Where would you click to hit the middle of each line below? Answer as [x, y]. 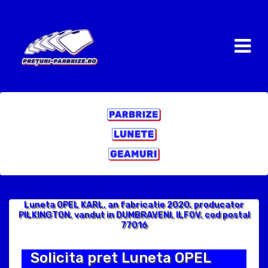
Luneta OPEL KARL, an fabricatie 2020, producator [134, 205]
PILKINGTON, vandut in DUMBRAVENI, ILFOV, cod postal [134, 215]
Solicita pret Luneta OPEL [121, 258]
